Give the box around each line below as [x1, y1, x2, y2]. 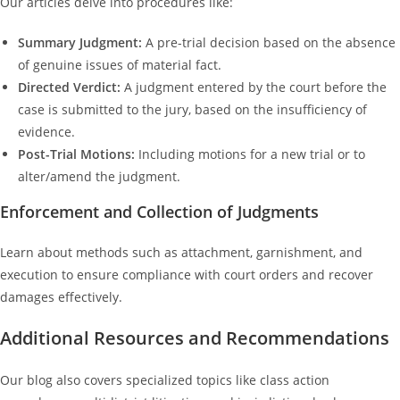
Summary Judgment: [18, 34, 142, 51]
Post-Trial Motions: [18, 146, 135, 162]
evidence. [18, 123, 75, 140]
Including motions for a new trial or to [135, 146, 365, 162]
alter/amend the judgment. [18, 168, 180, 185]
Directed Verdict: [18, 79, 121, 96]
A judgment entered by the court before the [121, 79, 387, 96]
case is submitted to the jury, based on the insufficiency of [18, 101, 367, 118]
